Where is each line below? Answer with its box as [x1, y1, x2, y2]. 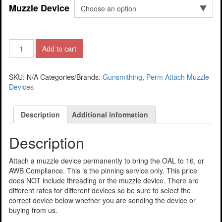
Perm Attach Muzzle [146, 71, 209, 82]
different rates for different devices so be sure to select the [9, 185, 191, 196]
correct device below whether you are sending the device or [9, 195, 196, 206]
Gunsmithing [103, 71, 142, 82]
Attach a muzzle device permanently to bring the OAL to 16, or [9, 156, 204, 166]
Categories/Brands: [40, 71, 103, 82]
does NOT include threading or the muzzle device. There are [9, 175, 199, 186]
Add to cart [42, 43, 76, 54]
